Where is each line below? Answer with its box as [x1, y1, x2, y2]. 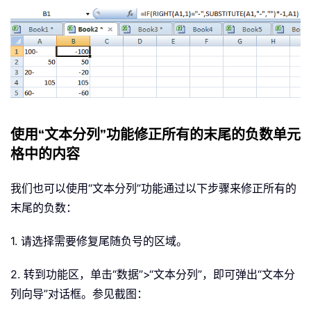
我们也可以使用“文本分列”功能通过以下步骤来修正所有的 [10, 181, 296, 196]
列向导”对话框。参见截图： [10, 287, 148, 301]
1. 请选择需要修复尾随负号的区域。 [10, 234, 187, 249]
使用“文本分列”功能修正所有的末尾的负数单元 [10, 126, 301, 145]
